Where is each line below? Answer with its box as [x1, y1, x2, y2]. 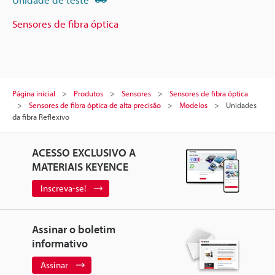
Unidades [226, 100, 257, 110]
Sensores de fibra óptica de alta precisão [29, 100, 161, 110]
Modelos [179, 100, 207, 110]
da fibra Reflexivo [12, 112, 69, 122]
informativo [31, 236, 88, 250]
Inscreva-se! [40, 182, 86, 194]
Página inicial [12, 88, 55, 98]
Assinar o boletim [31, 222, 115, 236]
